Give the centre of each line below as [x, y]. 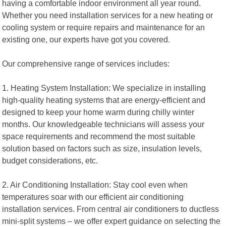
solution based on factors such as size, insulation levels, [102, 148]
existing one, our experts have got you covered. [86, 39]
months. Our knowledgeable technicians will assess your [103, 124]
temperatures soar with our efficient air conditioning [93, 196]
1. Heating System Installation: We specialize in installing [104, 88]
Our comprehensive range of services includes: [86, 63]
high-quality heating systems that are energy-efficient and [104, 100]
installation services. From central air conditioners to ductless [111, 209]
